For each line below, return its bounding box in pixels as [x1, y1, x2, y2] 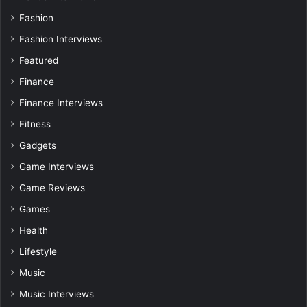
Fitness [19, 119, 51, 130]
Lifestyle [19, 246, 57, 258]
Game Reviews [19, 182, 85, 194]
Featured [19, 55, 58, 66]
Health [19, 225, 48, 236]
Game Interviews [19, 161, 94, 173]
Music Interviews [19, 288, 94, 300]
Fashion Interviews [19, 34, 102, 45]
